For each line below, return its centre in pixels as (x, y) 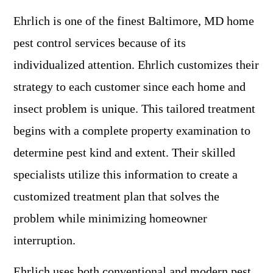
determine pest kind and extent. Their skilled (124, 153)
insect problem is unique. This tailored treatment (134, 109)
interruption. (44, 240)
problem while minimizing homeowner (110, 218)
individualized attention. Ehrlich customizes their (136, 65)
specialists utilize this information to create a (126, 175)
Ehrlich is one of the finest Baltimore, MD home (134, 21)
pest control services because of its (100, 43)
